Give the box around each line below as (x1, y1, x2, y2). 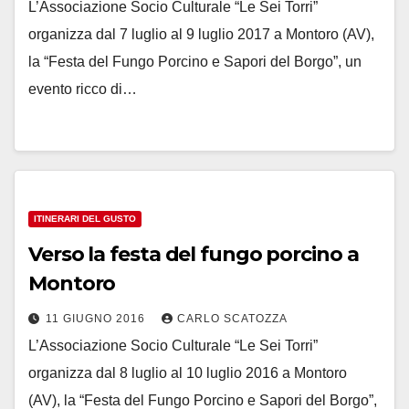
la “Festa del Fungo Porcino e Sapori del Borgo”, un (28, 54, 362, 69)
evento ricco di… (28, 81, 137, 97)
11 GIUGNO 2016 (46, 312, 149, 325)
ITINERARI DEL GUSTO (34, 214, 136, 224)
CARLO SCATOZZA (177, 312, 288, 325)
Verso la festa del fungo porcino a (28, 242, 359, 267)
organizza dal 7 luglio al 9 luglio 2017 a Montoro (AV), (28, 26, 374, 42)
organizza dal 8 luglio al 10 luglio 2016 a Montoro (28, 365, 347, 381)
